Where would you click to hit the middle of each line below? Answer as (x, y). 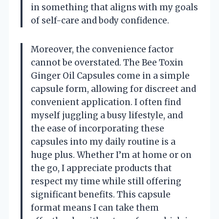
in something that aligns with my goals (114, 7)
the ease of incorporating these (98, 128)
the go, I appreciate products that (101, 168)
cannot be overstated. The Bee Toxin (107, 62)
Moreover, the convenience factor (102, 49)
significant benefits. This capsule (101, 194)
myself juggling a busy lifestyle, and (107, 115)
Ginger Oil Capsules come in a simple (110, 76)
